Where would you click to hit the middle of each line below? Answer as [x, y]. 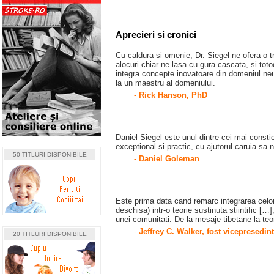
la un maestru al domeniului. [165, 83]
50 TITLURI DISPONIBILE [50, 154]
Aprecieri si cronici [156, 35]
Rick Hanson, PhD [173, 95]
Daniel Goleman [169, 159]
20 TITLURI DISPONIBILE [50, 234]
